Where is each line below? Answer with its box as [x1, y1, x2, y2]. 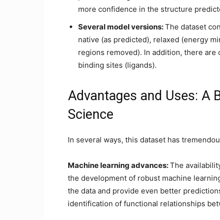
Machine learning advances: [68, 161, 170, 170]
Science [68, 107, 113, 122]
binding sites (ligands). [78, 60, 157, 70]
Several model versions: [78, 22, 165, 31]
